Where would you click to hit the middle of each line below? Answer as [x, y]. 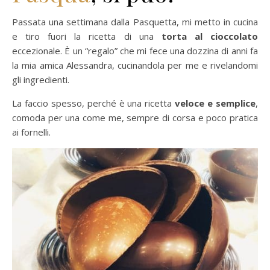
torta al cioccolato [210, 36]
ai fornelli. [31, 132]
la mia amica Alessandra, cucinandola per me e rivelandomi [135, 65]
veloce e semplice [215, 103]
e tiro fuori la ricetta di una [87, 36]
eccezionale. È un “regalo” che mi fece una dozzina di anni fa [135, 50]
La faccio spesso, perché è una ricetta [94, 103]
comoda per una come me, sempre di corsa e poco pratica [135, 117]
